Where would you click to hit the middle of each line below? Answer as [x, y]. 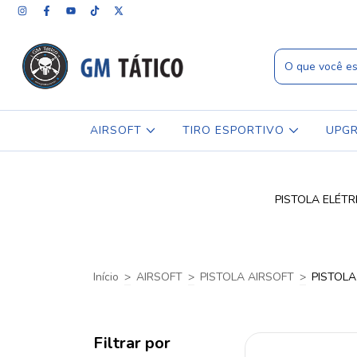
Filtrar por [132, 343]
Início [106, 277]
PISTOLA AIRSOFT [247, 277]
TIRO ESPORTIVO [236, 130]
